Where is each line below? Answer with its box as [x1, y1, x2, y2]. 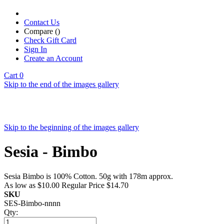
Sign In [24, 45, 47, 53]
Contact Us [24, 18, 59, 26]
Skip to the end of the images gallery [4, 80, 119, 88]
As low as [4, 180, 35, 189]
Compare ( [24, 27, 57, 35]
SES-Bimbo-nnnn [4, 198, 60, 207]
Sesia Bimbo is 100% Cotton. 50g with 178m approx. [4, 171, 173, 180]
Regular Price [61, 180, 104, 189]
